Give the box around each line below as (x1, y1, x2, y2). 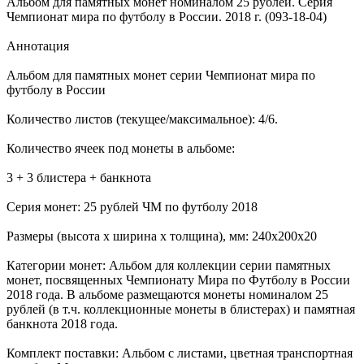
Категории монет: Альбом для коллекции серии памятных (6, 258, 331, 272)
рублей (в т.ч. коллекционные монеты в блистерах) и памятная (6, 301, 355, 316)
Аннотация (6, 38, 69, 53)
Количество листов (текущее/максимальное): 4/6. (6, 111, 278, 126)
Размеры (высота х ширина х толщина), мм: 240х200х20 (6, 228, 317, 243)
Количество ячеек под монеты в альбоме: (6, 141, 235, 155)
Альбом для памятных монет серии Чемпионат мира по (6, 67, 315, 82)
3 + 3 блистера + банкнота (6, 170, 151, 184)
